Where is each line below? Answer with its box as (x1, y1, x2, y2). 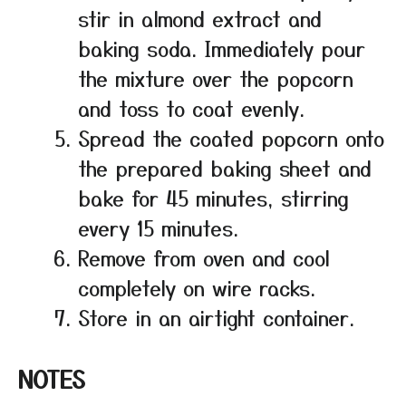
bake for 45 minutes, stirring (78, 183, 349, 213)
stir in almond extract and (78, 4, 322, 34)
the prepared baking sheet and (78, 153, 372, 183)
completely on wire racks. (78, 273, 315, 303)
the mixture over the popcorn (78, 63, 353, 93)
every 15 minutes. (78, 213, 238, 243)
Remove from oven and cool (78, 243, 330, 273)
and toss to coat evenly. (78, 93, 304, 123)
